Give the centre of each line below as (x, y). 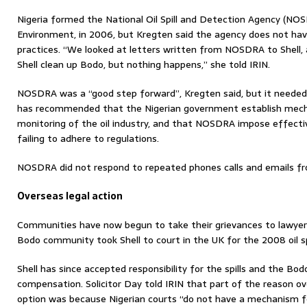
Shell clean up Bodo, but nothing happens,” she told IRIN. (144, 64)
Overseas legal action (70, 196)
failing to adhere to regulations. (88, 138)
